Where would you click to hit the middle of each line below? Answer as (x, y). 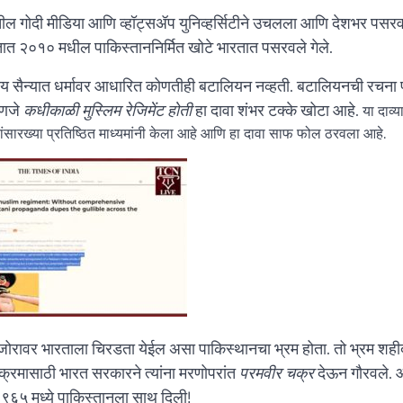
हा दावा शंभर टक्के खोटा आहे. (277, 111)
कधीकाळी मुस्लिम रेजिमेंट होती (107, 111)
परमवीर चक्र (277, 373)
